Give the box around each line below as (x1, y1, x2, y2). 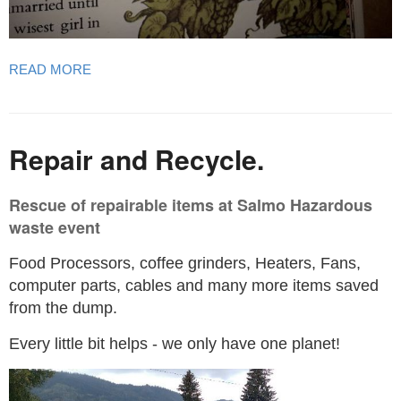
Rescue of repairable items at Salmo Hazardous (9, 193, 372, 218)
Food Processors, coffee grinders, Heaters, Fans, (9, 254, 361, 273)
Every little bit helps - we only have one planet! (9, 335, 340, 354)
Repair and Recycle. (9, 140, 264, 179)
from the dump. (9, 299, 117, 318)
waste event (9, 216, 100, 240)
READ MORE (9, 62, 91, 78)
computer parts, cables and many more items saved (9, 277, 379, 295)
